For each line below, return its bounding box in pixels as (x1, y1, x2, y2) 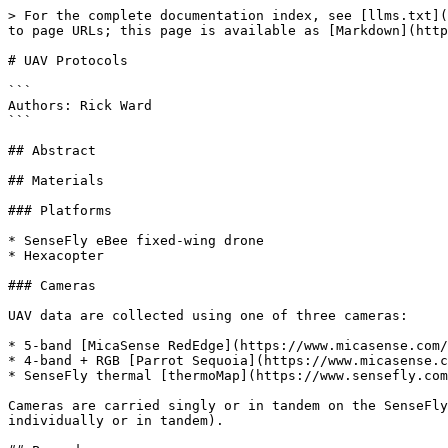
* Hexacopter (8, 248, 104, 263)
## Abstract (8, 143, 96, 158)
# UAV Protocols (8, 53, 128, 68)
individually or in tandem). (8, 413, 224, 428)
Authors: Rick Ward (8, 98, 152, 113)
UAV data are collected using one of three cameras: (8, 308, 408, 323)
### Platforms (8, 203, 112, 218)
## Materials (8, 173, 104, 188)
